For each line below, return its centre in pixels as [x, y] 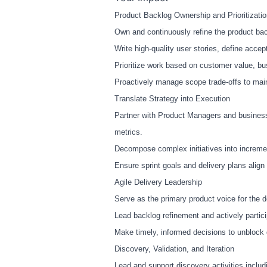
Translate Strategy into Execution [172, 99]
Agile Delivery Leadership [158, 182]
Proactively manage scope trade [170, 82]
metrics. [128, 132]
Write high [132, 49]
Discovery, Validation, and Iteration [174, 249]
